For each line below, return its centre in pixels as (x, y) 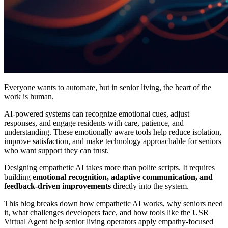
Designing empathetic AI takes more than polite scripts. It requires (109, 167)
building (18, 177)
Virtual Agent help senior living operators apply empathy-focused (109, 221)
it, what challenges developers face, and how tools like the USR (106, 212)
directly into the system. (150, 186)
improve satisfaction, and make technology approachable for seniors (113, 141)
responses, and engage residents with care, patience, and (94, 123)
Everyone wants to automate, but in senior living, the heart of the (108, 87)
